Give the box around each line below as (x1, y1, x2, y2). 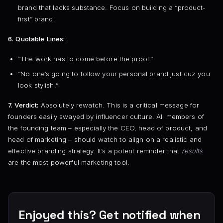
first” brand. (17, 14, 55, 23)
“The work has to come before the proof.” (17, 55, 153, 63)
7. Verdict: (8, 101, 39, 110)
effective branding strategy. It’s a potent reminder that (8, 147, 182, 155)
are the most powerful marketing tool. (8, 158, 129, 167)
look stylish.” (17, 81, 58, 89)
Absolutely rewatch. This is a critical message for (38, 101, 200, 110)
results (181, 147, 203, 155)
